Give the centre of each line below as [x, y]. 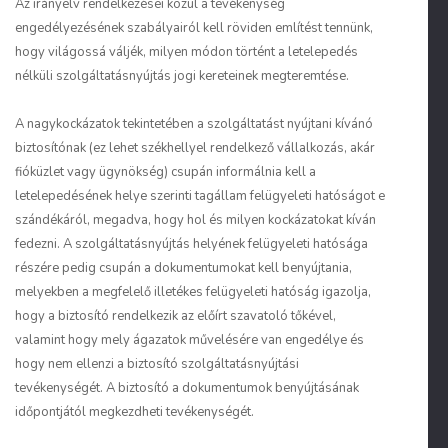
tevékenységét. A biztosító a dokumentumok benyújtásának [187, 388]
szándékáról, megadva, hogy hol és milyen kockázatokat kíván [195, 220]
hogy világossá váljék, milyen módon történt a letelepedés [186, 52]
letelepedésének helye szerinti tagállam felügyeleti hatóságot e [200, 196]
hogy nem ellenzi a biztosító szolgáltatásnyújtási [157, 364]
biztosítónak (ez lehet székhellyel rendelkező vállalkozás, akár [195, 148]
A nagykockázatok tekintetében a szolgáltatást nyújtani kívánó [194, 124]
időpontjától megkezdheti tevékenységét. [134, 412]
